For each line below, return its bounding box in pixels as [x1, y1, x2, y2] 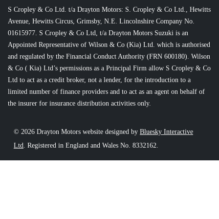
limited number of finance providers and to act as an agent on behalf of [8, 88, 205, 95]
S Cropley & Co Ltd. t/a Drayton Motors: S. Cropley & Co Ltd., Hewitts [8, 5, 211, 13]
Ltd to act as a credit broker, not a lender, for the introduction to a [8, 76, 191, 84]
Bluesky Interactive [140, 128, 193, 135]
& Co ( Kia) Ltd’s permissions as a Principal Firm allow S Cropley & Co [8, 64, 211, 72]
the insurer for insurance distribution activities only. [8, 99, 151, 107]
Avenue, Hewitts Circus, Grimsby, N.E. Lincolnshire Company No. [8, 17, 195, 25]
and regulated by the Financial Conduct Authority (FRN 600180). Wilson [8, 52, 210, 60]
